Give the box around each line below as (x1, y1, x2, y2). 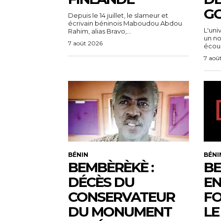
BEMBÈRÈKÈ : (68, 158, 153, 176)
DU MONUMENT (68, 203, 172, 220)
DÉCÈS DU (68, 173, 134, 190)
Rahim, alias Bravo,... (68, 27, 131, 36)
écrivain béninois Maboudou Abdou (68, 19, 182, 28)
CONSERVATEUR (68, 188, 175, 205)
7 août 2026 (68, 39, 103, 47)
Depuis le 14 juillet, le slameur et (68, 11, 168, 20)
